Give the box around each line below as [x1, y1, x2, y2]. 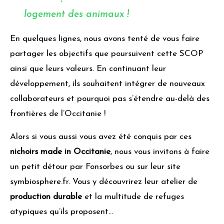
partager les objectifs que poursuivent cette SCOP [10, 49, 203, 58]
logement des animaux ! [24, 10, 132, 20]
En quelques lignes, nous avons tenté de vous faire [10, 34, 199, 43]
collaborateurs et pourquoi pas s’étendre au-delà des [10, 94, 209, 103]
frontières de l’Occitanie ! [10, 109, 108, 118]
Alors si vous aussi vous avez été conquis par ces [10, 132, 191, 141]
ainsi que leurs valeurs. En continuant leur [10, 64, 166, 73]
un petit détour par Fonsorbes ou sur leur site [10, 162, 180, 171]
